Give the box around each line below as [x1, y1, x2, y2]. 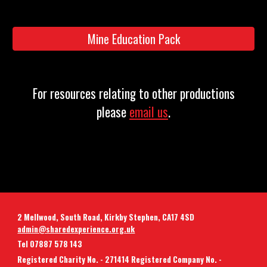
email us [129, 103, 168, 121]
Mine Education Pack [87, 30, 180, 48]
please [97, 103, 129, 121]
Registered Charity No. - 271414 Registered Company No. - [17, 253, 222, 265]
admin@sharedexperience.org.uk [17, 223, 135, 235]
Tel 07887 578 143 [17, 238, 83, 250]
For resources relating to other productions [32, 84, 235, 103]
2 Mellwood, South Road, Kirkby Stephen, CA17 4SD [17, 211, 197, 223]
